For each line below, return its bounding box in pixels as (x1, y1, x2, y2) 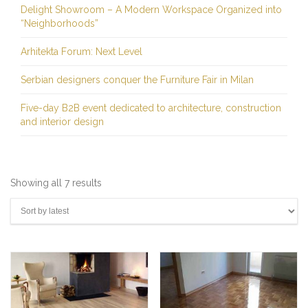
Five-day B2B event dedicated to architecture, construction (21, 102, 281, 113)
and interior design (21, 116, 104, 127)
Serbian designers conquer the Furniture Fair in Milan (21, 74, 254, 85)
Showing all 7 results (10, 177, 102, 188)
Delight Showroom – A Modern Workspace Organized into (21, 4, 282, 15)
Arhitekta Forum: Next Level (21, 46, 142, 57)
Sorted (101, 177, 131, 188)
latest (101, 197, 124, 208)
